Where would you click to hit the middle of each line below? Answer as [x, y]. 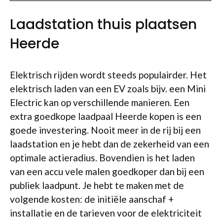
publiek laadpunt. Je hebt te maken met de [97, 185]
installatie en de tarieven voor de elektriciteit [106, 213]
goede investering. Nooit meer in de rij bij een [105, 130]
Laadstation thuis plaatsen [103, 24]
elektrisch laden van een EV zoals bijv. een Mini [108, 89]
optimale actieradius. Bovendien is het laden [102, 158]
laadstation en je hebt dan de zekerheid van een [110, 144]
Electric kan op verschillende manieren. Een [100, 102]
